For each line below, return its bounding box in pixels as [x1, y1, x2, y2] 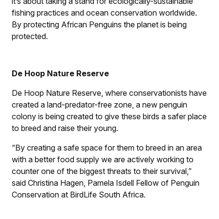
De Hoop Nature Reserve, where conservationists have [12, 88, 207, 98]
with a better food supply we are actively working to [12, 154, 194, 164]
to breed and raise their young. [12, 123, 118, 133]
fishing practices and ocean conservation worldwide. [12, 7, 197, 18]
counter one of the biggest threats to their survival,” [12, 166, 192, 176]
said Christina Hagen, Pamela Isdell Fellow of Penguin [12, 177, 199, 188]
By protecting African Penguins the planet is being [12, 19, 187, 29]
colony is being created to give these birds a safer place [12, 111, 207, 121]
